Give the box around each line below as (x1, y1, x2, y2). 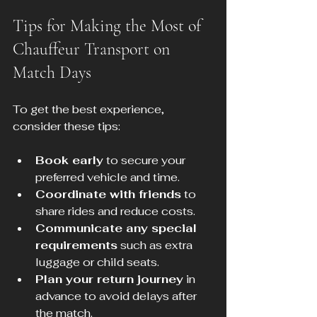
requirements (35, 238, 117, 253)
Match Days (13, 62, 91, 83)
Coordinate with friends (35, 187, 181, 202)
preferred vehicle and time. (35, 170, 180, 185)
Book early (35, 153, 103, 168)
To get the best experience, (13, 102, 167, 117)
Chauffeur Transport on (13, 39, 174, 60)
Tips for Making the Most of (13, 16, 205, 37)
